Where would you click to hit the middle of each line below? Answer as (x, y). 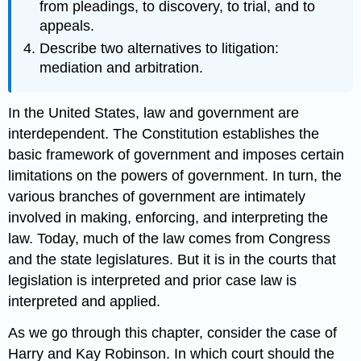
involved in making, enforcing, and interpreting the (168, 218)
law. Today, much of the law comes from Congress (170, 239)
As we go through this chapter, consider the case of (173, 333)
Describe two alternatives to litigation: (160, 48)
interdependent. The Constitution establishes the (164, 134)
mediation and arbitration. (122, 67)
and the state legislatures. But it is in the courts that (172, 260)
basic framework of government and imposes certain (176, 155)
